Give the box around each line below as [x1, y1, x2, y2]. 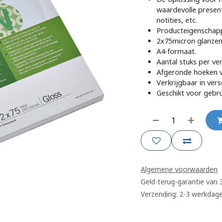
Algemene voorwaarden [141, 165, 218, 174]
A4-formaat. [157, 46, 196, 56]
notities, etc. [157, 15, 197, 25]
